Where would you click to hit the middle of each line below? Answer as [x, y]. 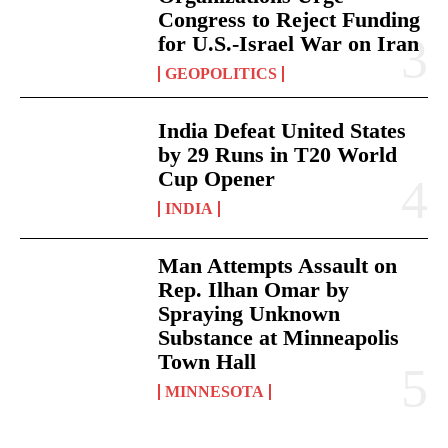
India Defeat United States [282, 131]
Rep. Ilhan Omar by [254, 290]
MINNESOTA [215, 392]
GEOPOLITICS [221, 74]
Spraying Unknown [249, 314]
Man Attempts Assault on [278, 266]
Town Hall [207, 362]
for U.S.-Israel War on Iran [289, 44]
